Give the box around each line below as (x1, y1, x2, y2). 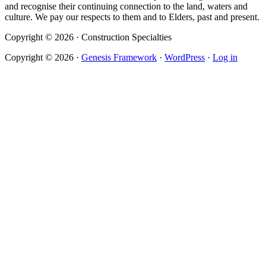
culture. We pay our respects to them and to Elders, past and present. (5, 12, 259, 23)
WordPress (164, 52, 205, 63)
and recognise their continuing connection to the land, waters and (5, 1, 248, 12)
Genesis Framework (81, 52, 157, 63)
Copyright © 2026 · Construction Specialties (5, 32, 172, 43)
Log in (213, 52, 237, 63)
